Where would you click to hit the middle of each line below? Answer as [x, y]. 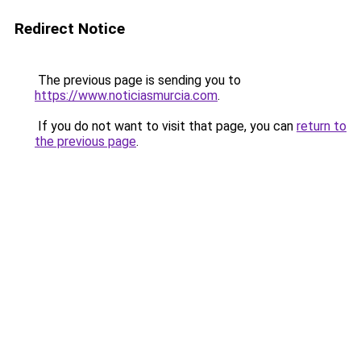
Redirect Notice [70, 29]
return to [322, 126]
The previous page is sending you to [138, 80]
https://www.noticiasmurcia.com [126, 95]
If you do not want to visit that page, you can [166, 126]
